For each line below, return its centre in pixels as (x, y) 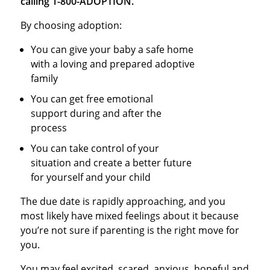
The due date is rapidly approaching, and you (123, 201)
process (49, 127)
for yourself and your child (91, 177)
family (46, 78)
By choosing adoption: (72, 25)
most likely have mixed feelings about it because (129, 215)
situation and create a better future (111, 162)
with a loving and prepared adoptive (113, 64)
